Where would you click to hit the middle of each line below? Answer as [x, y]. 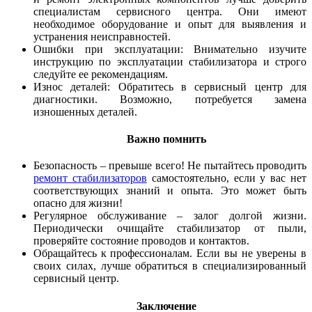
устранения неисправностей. [102, 36]
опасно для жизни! [78, 203]
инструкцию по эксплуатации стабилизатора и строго [170, 61]
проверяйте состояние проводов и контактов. [141, 241]
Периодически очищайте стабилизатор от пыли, [170, 228]
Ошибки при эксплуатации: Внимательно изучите [170, 49]
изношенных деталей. [85, 111]
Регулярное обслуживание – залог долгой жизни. [170, 216]
